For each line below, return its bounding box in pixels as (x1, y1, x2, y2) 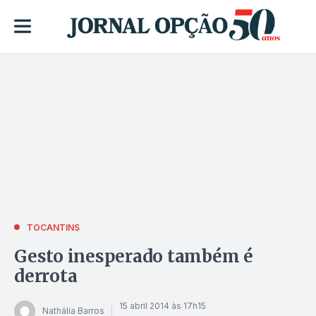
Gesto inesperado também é (14, 245, 254, 267)
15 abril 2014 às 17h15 (119, 300, 206, 312)
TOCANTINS (27, 221, 80, 233)
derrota (14, 265, 78, 287)
